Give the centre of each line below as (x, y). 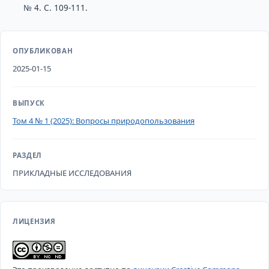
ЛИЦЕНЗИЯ (34, 221)
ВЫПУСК (29, 103)
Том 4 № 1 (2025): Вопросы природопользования (103, 120)
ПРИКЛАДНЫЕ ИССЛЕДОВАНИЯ (72, 173)
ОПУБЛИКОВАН (43, 50)
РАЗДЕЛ (27, 155)
